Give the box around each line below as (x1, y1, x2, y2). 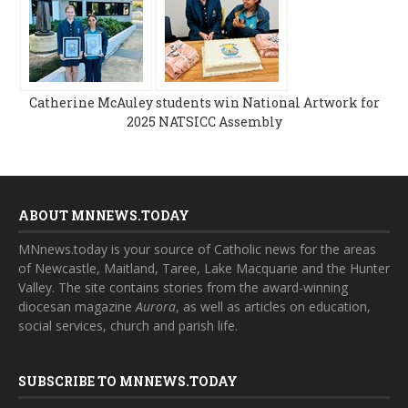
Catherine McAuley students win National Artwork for (28, 94, 380, 112)
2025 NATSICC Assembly (126, 113, 282, 131)
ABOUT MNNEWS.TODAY (18, 207, 189, 225)
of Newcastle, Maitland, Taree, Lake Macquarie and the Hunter (18, 260, 390, 278)
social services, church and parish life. (18, 317, 238, 335)
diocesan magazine (18, 298, 136, 316)
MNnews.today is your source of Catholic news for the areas (18, 240, 376, 259)
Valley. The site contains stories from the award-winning (18, 279, 348, 297)
